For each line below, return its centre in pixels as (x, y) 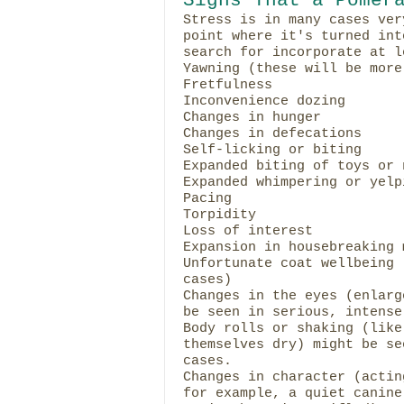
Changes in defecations (272, 133)
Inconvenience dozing (264, 101)
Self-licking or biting (272, 149)
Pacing (207, 198)
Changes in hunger (252, 117)
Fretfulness (227, 84)
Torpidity (219, 214)
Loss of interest (248, 230)
